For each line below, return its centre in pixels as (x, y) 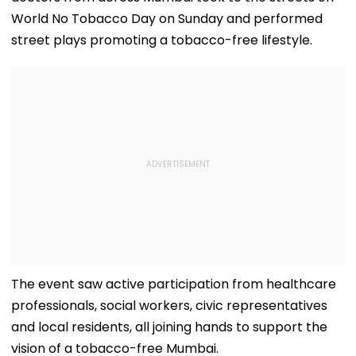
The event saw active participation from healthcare (174, 284)
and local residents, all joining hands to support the (169, 327)
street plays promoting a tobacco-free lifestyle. (162, 40)
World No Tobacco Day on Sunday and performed (167, 18)
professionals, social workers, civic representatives (169, 305)
